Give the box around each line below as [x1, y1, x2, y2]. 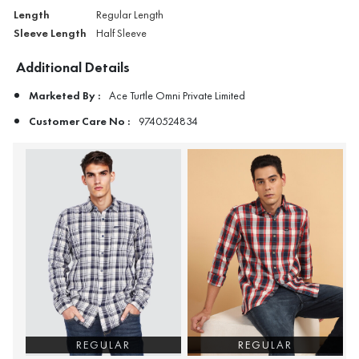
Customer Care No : [29, 113, 132, 128]
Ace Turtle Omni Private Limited [109, 88, 245, 103]
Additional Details [16, 57, 130, 76]
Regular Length [96, 7, 163, 22]
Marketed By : [29, 87, 103, 103]
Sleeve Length [14, 25, 87, 40]
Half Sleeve [96, 26, 147, 40]
